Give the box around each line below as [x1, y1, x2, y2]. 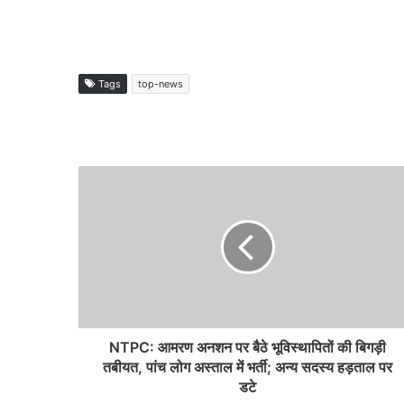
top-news [138, 78, 183, 90]
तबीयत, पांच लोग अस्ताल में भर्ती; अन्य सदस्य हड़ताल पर [103, 358, 392, 376]
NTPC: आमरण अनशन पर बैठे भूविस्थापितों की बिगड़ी [109, 338, 386, 356]
